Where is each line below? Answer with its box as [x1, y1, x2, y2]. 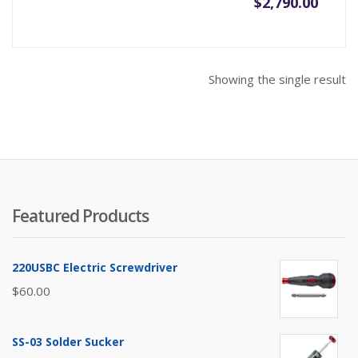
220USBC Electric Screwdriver [12, 260, 177, 276]
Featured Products [12, 205, 149, 228]
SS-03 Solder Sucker [12, 334, 124, 350]
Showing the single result [209, 71, 346, 88]
